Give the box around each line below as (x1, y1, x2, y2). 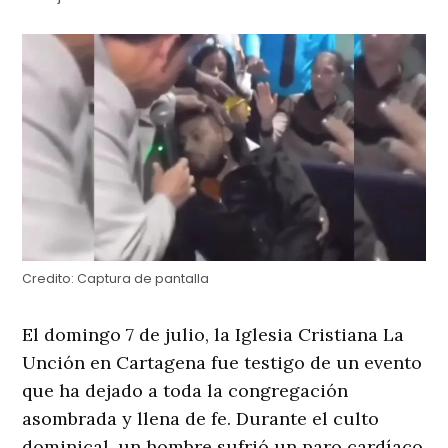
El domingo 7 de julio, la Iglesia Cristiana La (22, 323, 405, 347)
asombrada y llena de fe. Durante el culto (22, 407, 380, 431)
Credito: (22, 270, 75, 288)
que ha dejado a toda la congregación (22, 379, 349, 403)
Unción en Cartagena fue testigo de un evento (22, 351, 423, 375)
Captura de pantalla (74, 270, 210, 288)
